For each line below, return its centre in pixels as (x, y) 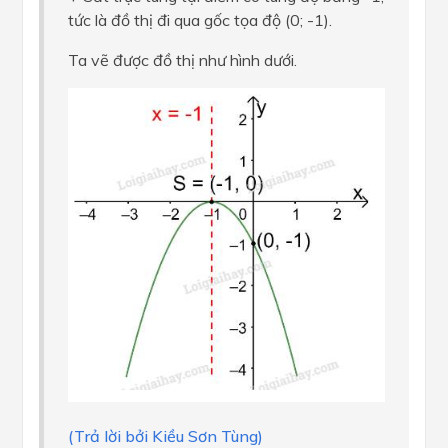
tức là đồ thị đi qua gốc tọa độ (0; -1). (200, 20)
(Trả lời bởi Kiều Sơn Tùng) (165, 435)
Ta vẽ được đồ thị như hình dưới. (182, 60)
